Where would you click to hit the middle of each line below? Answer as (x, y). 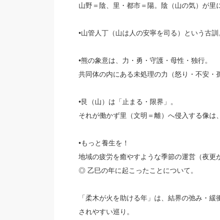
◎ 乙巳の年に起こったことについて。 (138, 170)
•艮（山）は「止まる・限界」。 (128, 102)
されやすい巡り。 (106, 212)
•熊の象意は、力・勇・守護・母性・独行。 (145, 60)
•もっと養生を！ (104, 143)
